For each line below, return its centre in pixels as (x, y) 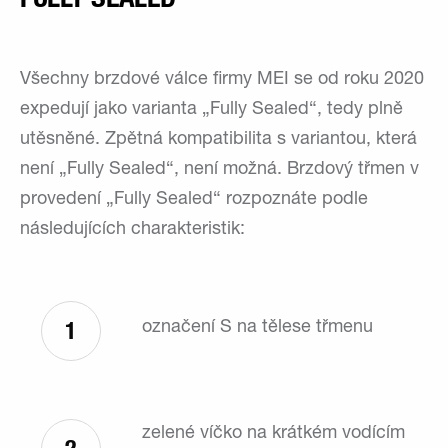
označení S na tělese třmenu (257, 327)
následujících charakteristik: (132, 229)
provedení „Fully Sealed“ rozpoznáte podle (194, 199)
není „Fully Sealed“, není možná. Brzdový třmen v (219, 169)
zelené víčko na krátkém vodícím (273, 433)
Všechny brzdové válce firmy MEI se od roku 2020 (222, 79)
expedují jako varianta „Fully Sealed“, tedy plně (211, 109)
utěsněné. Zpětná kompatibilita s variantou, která (218, 139)
